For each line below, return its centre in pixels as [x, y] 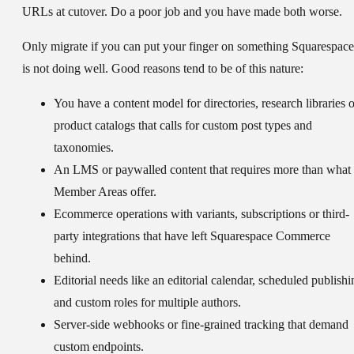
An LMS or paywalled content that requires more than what [202, 170]
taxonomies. [84, 148]
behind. [72, 258]
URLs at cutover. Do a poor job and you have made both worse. [182, 12]
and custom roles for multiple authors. [147, 303]
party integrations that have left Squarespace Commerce [192, 236]
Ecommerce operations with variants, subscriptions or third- [201, 214]
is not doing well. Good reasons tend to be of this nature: [163, 69]
